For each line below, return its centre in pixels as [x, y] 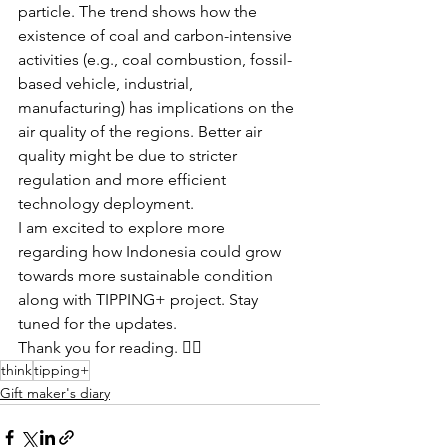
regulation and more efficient [124, 179]
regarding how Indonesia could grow [151, 251]
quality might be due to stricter [129, 155]
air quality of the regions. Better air [142, 131]
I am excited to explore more [123, 227]
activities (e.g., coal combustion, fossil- [155, 59]
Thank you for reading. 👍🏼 [112, 347]
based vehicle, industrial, [107, 83]
